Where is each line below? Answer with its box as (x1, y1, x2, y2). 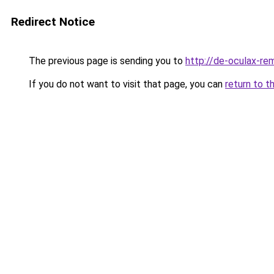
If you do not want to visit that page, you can (26, 78, 225, 90)
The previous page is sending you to (26, 55, 185, 67)
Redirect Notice (11, 15, 95, 29)
